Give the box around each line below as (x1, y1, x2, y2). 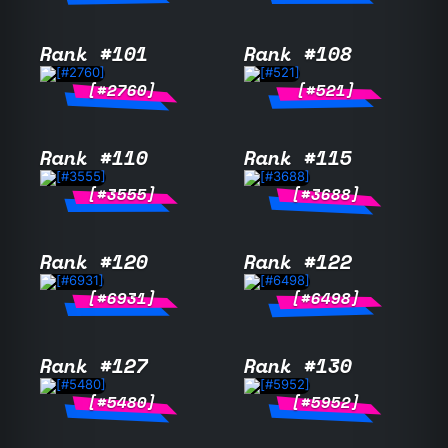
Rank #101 (40, 39, 148, 69)
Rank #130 (244, 351, 352, 381)
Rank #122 (244, 247, 352, 277)
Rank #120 (40, 247, 148, 277)
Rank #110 (40, 143, 148, 173)
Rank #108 (244, 39, 352, 69)
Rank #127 (40, 351, 148, 381)
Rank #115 (244, 143, 352, 173)
